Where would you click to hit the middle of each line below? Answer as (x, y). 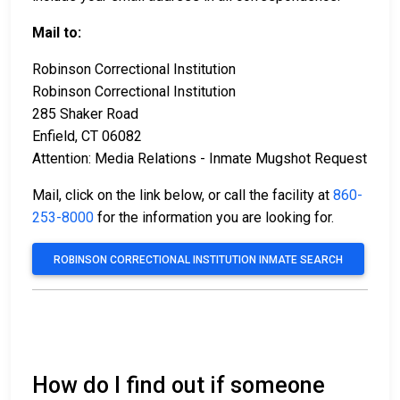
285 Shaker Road (85, 114)
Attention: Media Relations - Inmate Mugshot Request (200, 159)
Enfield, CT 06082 (87, 137)
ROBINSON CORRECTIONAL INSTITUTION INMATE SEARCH (198, 260)
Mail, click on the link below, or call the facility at (183, 196)
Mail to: (57, 33)
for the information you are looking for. (216, 218)
